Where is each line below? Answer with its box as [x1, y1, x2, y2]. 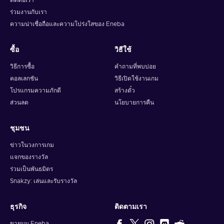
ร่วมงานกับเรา [10, 9, 47, 15]
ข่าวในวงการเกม [10, 142, 54, 148]
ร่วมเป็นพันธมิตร [10, 166, 53, 172]
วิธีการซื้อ [10, 63, 34, 70]
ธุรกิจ [10, 203, 26, 211]
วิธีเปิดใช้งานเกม [114, 75, 158, 82]
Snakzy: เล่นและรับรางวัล [10, 178, 77, 184]
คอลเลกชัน [10, 75, 38, 82]
